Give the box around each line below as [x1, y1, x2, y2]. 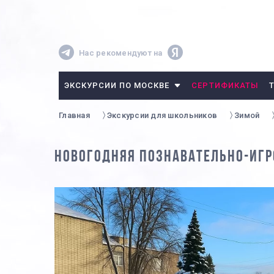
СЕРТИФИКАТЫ [191, 81, 259, 90]
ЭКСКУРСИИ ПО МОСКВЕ [64, 81, 170, 90]
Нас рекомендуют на [79, 48, 163, 57]
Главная [59, 111, 90, 120]
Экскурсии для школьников [106, 111, 218, 120]
